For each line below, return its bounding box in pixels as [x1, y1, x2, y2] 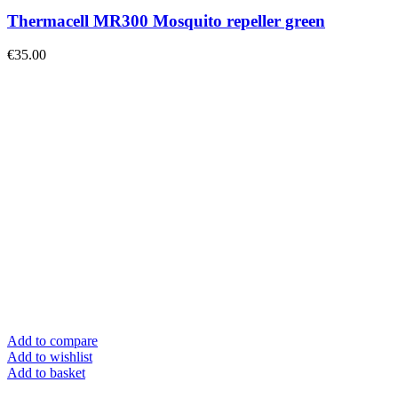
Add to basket [7, 365, 85, 381]
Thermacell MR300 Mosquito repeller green [7, 11, 325, 30]
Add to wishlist [7, 349, 92, 365]
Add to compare [7, 333, 98, 349]
